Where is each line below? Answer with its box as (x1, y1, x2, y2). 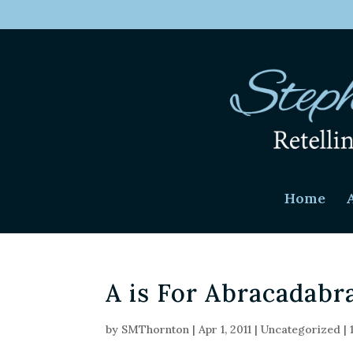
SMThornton (121, 322, 190, 336)
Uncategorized (261, 322, 341, 336)
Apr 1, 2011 (199, 322, 252, 336)
